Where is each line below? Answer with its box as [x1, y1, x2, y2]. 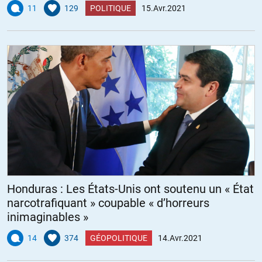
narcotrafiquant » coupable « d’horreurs [7, 196, 209, 210]
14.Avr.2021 [158, 233, 202, 243]
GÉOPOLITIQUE [90, 233, 147, 243]
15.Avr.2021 [142, 3, 186, 13]
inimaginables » [7, 210, 88, 224]
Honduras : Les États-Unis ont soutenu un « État [7, 182, 254, 196]
